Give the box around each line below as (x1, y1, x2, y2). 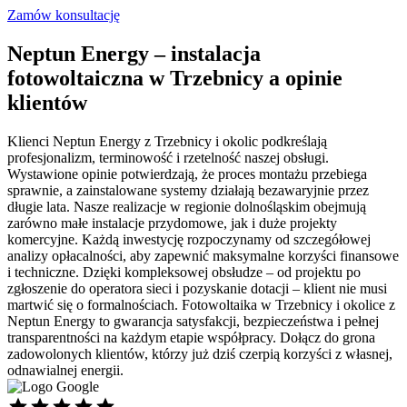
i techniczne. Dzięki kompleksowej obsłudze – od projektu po (7, 263, 361, 280)
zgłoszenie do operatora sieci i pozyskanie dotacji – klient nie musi (7, 280, 387, 296)
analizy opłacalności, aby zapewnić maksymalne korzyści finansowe (7, 247, 399, 263)
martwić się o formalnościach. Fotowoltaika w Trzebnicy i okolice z (7, 296, 395, 313)
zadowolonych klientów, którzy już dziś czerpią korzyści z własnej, (7, 345, 392, 362)
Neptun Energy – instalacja (7, 41, 261, 65)
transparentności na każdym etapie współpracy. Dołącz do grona (7, 329, 375, 345)
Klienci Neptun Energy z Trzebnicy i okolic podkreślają (7, 133, 327, 149)
